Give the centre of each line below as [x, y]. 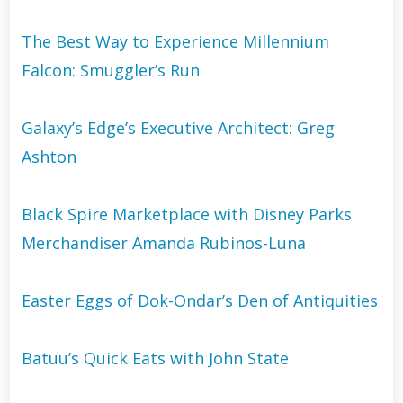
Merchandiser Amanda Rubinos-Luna [163, 242]
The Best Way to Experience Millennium [175, 41]
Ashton [49, 156]
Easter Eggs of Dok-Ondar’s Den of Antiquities [199, 300]
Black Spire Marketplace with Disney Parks [186, 214]
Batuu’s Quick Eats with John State [155, 358]
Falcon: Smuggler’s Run [110, 70]
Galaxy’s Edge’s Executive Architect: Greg [178, 127]
